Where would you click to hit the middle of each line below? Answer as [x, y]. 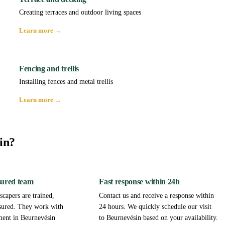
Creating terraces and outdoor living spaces [80, 13]
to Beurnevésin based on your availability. [159, 218]
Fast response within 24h [139, 182]
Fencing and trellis [49, 69]
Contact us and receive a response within [157, 196]
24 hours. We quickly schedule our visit [155, 207]
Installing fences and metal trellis [66, 82]
